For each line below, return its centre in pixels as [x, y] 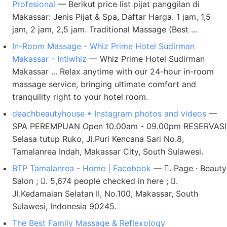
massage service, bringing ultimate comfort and [104, 84]
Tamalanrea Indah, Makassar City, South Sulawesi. [108, 152]
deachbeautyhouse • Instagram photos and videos [109, 113]
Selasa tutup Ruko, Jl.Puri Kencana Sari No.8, [98, 139]
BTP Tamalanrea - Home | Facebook [82, 168]
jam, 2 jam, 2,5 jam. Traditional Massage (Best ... [105, 29]
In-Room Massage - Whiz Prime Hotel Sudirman [103, 46]
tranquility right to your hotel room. [80, 97]
